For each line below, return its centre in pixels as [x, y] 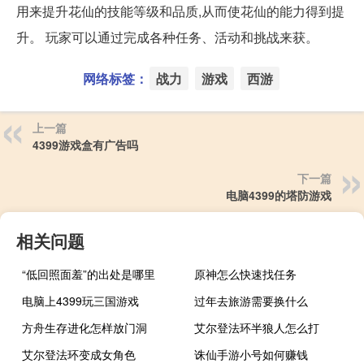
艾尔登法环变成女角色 [79, 354]
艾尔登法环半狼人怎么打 [257, 327]
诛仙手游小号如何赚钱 [251, 354]
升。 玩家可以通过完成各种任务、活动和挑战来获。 [167, 37]
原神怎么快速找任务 [246, 273]
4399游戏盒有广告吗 [85, 144]
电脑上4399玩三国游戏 [80, 300]
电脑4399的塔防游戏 [279, 195]
